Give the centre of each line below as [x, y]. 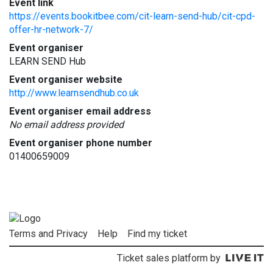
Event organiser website [66, 80]
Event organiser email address [80, 111]
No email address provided [66, 125]
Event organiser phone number [81, 143]
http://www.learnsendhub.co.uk [74, 93]
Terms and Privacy [48, 234]
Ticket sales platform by [169, 258]
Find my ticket [157, 234]
